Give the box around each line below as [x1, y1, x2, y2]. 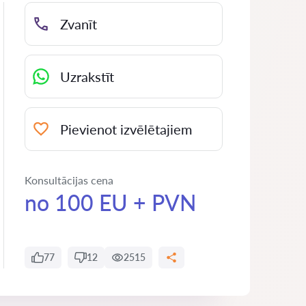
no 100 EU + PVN [25, 189, 197, 216]
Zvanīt [60, 16, 97, 32]
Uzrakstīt [60, 68, 114, 85]
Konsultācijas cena [25, 173, 113, 186]
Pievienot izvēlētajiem [60, 121, 192, 137]
